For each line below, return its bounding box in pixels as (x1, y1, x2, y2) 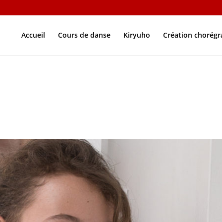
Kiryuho (123, 30, 150, 40)
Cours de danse (58, 30, 111, 40)
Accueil (21, 30, 45, 40)
